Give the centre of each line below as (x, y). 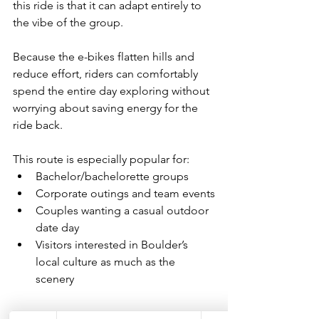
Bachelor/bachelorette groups (112, 176)
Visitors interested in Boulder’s (113, 244)
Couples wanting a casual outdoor (124, 210)
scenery (55, 278)
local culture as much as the (107, 261)
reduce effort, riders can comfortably (107, 73)
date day (57, 227)
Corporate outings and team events (125, 193)
